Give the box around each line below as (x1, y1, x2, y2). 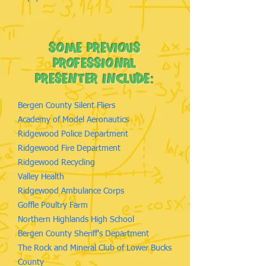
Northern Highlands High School (18, 216, 134, 224)
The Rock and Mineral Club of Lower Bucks (18, 244, 172, 252)
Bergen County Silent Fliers (18, 102, 115, 110)
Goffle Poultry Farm (18, 201, 88, 210)
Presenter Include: (36, 73, 154, 85)
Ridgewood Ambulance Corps (18, 187, 124, 195)
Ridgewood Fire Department (18, 144, 121, 153)
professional (53, 58, 137, 70)
